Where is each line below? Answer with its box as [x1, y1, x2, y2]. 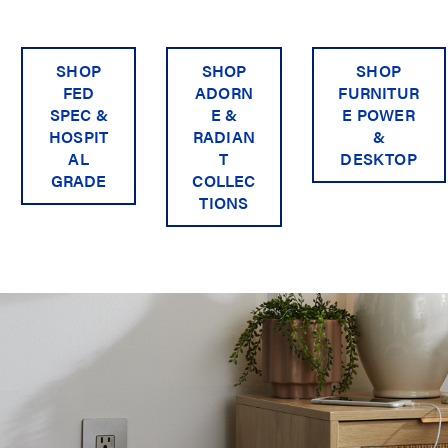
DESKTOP [340, 147, 417, 171]
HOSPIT [49, 125, 109, 149]
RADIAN [192, 125, 256, 149]
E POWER [342, 103, 415, 127]
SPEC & [49, 103, 108, 127]
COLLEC [192, 169, 256, 193]
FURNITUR [338, 81, 419, 105]
